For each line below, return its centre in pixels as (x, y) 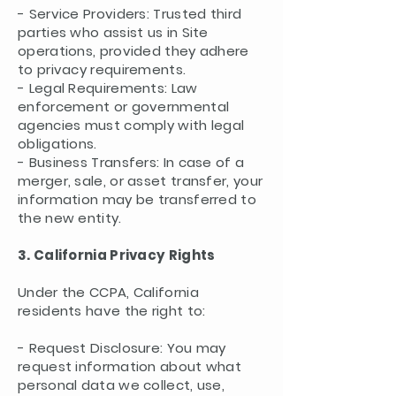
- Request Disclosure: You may (122, 348)
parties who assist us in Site (113, 32)
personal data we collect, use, (122, 385)
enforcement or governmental (124, 107)
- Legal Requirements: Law (108, 88)
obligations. (57, 144)
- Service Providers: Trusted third (130, 14)
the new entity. (70, 218)
